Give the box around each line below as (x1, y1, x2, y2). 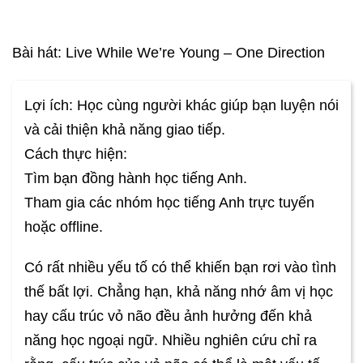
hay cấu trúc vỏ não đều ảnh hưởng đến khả (24, 307, 312, 324)
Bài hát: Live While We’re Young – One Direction (12, 44, 325, 61)
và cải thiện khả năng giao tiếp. (24, 121, 225, 138)
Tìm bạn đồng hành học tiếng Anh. (24, 169, 247, 186)
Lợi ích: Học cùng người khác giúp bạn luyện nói (24, 96, 339, 113)
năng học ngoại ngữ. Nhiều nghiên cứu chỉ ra (24, 331, 317, 348)
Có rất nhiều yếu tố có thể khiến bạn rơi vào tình (24, 258, 336, 275)
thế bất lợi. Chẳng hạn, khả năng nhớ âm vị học (24, 283, 333, 300)
